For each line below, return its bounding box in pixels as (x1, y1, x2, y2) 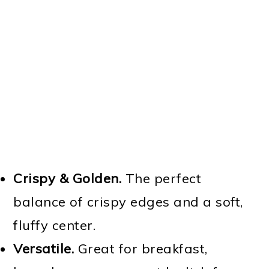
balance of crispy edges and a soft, (13, 193, 243, 210)
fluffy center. (13, 216, 96, 234)
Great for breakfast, (74, 240, 208, 257)
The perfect (121, 169, 202, 187)
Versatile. (13, 240, 74, 257)
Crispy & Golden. (13, 169, 122, 187)
